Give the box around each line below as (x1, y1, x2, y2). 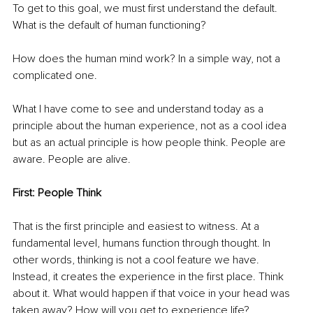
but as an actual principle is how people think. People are (13, 136, 289, 150)
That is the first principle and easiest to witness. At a (13, 219, 262, 234)
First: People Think (13, 186, 101, 201)
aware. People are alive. (13, 152, 131, 167)
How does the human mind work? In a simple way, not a (13, 52, 283, 66)
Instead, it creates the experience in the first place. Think (13, 270, 286, 284)
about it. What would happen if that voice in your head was (13, 286, 293, 301)
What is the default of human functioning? (13, 18, 206, 33)
